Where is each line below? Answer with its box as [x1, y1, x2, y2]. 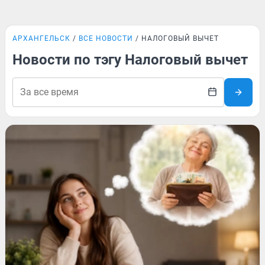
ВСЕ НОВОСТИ [79, 34, 133, 43]
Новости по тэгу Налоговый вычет [12, 51, 248, 68]
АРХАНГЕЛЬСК [12, 34, 70, 43]
